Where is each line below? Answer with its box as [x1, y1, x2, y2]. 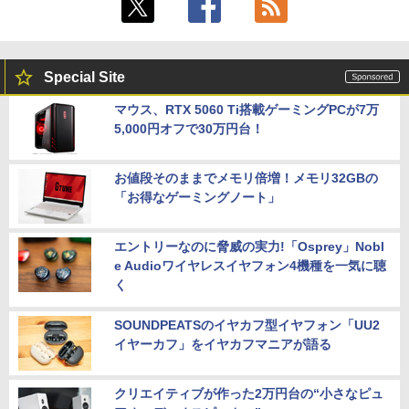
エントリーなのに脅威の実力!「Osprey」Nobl [114, 238, 384, 254]
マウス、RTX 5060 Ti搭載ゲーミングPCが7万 [114, 101, 379, 117]
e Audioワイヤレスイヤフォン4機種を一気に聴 [114, 257, 386, 273]
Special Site [44, 68, 125, 85]
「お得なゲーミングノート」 [114, 189, 280, 204]
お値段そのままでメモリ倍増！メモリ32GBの [114, 170, 378, 185]
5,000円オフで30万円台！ [114, 121, 264, 136]
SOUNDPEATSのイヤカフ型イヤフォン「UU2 [114, 317, 380, 332]
